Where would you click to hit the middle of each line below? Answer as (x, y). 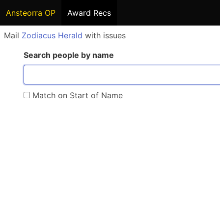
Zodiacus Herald (52, 35)
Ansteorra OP (31, 13)
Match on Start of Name (76, 95)
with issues (104, 35)
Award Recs (89, 13)
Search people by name (69, 55)
